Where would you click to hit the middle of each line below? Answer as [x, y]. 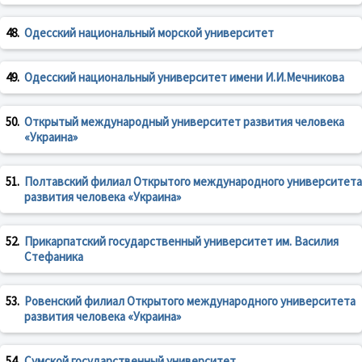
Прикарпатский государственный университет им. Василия [181, 242]
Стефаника [54, 257]
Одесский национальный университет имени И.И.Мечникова [184, 78]
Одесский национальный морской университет [149, 33]
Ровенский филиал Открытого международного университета [190, 301]
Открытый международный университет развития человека [184, 122]
